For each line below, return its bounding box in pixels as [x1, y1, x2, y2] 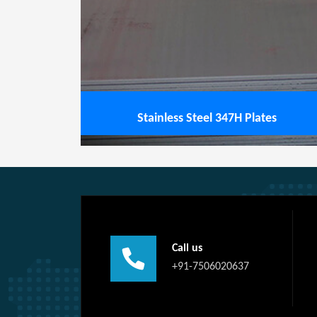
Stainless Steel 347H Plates [137, 112, 277, 125]
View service [88, 15, 147, 26]
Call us [172, 243, 202, 254]
